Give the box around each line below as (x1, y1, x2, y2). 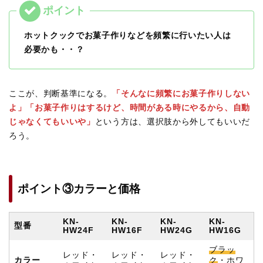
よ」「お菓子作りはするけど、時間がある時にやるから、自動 (9, 103, 251, 113)
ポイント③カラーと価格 (18, 183, 140, 195)
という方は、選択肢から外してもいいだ (95, 117, 251, 127)
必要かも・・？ (24, 45, 85, 55)
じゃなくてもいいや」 (9, 117, 95, 127)
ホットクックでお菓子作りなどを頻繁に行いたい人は (24, 31, 231, 41)
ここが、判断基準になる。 (9, 89, 113, 99)
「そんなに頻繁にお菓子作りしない (112, 89, 251, 99)
